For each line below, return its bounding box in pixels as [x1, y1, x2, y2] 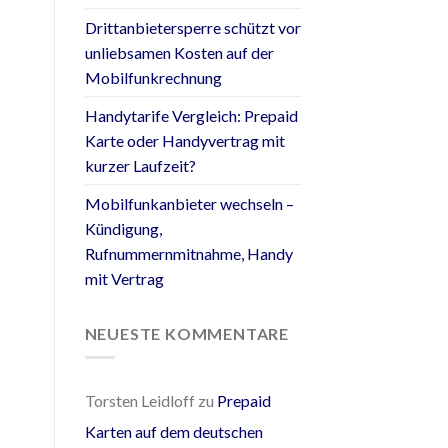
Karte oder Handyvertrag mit [84, 130, 285, 150]
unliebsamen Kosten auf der [84, 42, 274, 62]
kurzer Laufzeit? [84, 155, 196, 175]
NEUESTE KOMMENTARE [84, 323, 289, 343]
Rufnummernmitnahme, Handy [84, 243, 293, 263]
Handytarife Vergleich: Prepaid [84, 105, 298, 125]
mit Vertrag [84, 268, 164, 288]
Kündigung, [84, 218, 162, 238]
